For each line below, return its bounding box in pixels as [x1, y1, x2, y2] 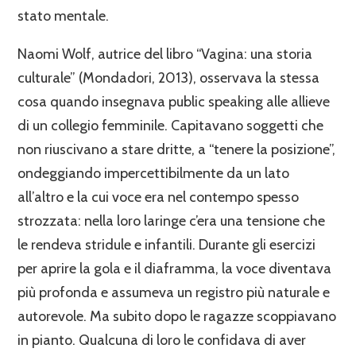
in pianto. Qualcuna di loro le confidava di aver [17, 331, 307, 349]
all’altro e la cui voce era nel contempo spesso [17, 188, 300, 206]
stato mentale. [17, 6, 113, 25]
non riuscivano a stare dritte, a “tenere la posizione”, [17, 140, 336, 158]
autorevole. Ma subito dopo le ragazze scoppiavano [17, 307, 337, 325]
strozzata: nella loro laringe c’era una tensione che [17, 211, 326, 230]
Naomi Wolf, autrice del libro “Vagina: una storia [17, 44, 313, 63]
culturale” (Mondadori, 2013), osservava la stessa [17, 68, 320, 87]
